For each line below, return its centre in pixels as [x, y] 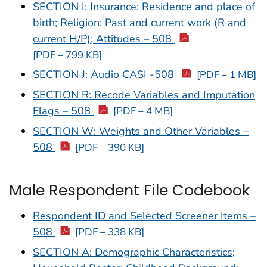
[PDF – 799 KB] [67, 55]
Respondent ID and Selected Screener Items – [144, 216]
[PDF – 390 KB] [109, 147]
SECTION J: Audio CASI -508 [105, 75]
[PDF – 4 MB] [143, 111]
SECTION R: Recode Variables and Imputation [144, 95]
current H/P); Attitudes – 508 [104, 38]
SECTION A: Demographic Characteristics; [134, 252]
